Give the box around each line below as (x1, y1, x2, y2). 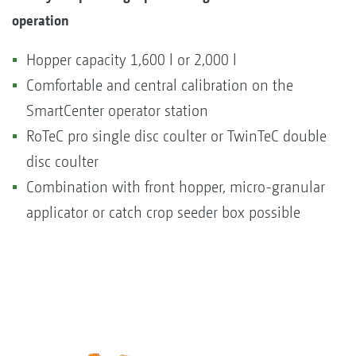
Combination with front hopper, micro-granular (26, 178, 325, 197)
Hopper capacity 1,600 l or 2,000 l (26, 51, 241, 70)
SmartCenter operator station (26, 102, 212, 121)
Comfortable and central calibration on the (26, 76, 293, 95)
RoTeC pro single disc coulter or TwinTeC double (26, 127, 327, 146)
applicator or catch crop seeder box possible (26, 203, 300, 222)
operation (12, 12, 69, 29)
